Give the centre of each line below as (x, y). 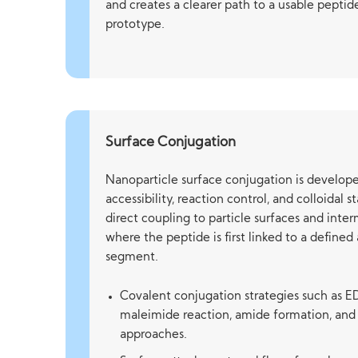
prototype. (135, 25)
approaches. (154, 335)
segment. (132, 258)
